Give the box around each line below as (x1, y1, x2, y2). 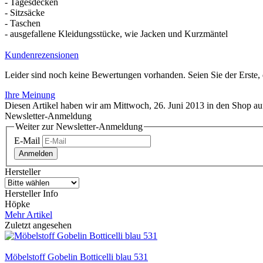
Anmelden (19, 149, 53, 159)
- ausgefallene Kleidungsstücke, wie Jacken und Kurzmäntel (5, 28, 228, 39)
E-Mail (14, 136, 40, 146)
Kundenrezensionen (5, 49, 79, 60)
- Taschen (5, 18, 41, 28)
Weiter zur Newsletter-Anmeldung (15, 121, 143, 131)
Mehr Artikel (5, 210, 52, 220)
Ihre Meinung (5, 89, 55, 100)
